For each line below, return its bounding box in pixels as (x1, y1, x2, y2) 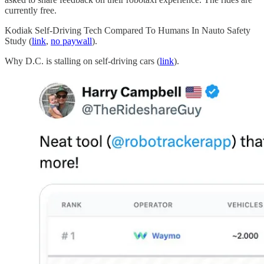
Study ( (5, 36, 32, 47)
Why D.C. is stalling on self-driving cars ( (5, 56, 160, 67)
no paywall (51, 36, 92, 47)
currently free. (5, 5, 57, 16)
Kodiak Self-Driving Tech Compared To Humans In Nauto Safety (5, 25, 250, 36)
